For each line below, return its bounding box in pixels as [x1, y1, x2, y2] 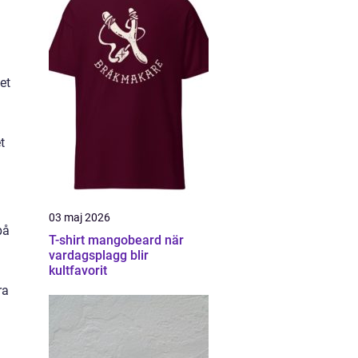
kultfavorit [49, 263, 107, 278]
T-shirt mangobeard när [49, 233, 165, 248]
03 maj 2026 [49, 211, 110, 224]
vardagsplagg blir [49, 248, 149, 263]
